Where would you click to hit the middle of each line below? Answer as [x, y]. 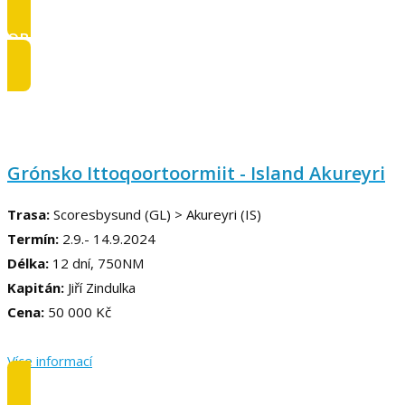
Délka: [30, 263]
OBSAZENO [50, 38]
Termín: [35, 238]
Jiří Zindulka [100, 287]
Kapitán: [36, 287]
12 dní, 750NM [98, 263]
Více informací [50, 360]
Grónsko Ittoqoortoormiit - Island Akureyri [196, 173]
